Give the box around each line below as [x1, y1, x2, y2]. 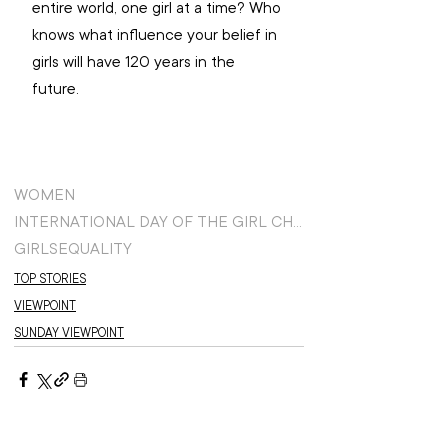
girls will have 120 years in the [32, 50, 239, 73]
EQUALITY [58, 237, 132, 260]
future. [32, 77, 83, 100]
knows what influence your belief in [32, 23, 281, 46]
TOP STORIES [14, 270, 86, 287]
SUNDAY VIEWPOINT [14, 324, 124, 341]
